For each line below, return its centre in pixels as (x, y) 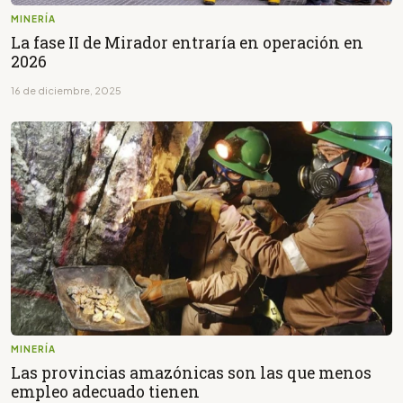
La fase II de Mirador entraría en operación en (187, 42)
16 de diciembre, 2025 (66, 90)
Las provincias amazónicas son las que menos (191, 372)
